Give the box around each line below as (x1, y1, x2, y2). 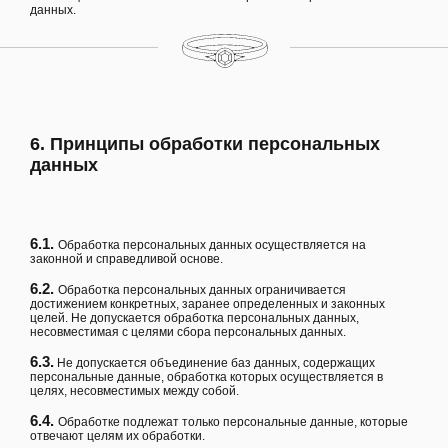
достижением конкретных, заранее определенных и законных (30, 297, 385, 312)
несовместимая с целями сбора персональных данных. (30, 325, 346, 340)
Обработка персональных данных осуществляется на (58, 238, 366, 253)
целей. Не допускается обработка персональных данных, (30, 311, 359, 326)
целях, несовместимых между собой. (30, 384, 239, 399)
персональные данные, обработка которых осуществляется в (30, 370, 383, 385)
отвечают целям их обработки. (30, 429, 205, 444)
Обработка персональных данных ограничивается (58, 283, 346, 298)
